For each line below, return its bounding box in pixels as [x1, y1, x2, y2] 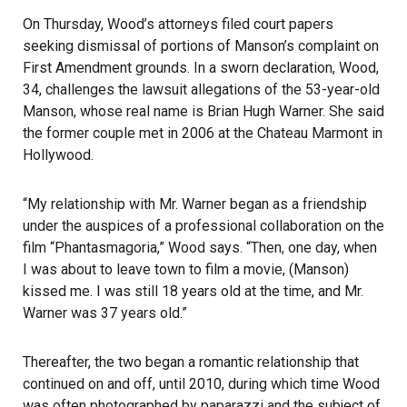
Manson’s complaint [234, 37, 360, 55]
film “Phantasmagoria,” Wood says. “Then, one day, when [23, 239, 377, 256]
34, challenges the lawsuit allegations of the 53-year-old [23, 81, 380, 98]
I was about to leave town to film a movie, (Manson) [23, 261, 349, 278]
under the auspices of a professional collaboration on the [23, 217, 384, 234]
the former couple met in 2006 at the [23, 124, 257, 142]
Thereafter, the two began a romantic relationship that [23, 353, 359, 371]
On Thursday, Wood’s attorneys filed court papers [23, 15, 333, 33]
